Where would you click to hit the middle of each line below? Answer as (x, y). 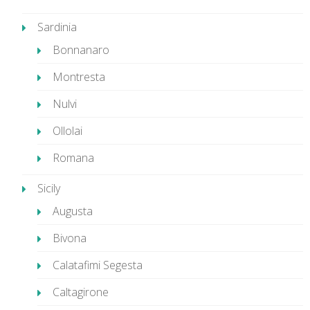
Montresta (79, 77)
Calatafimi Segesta (98, 265)
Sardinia (57, 27)
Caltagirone (81, 292)
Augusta (73, 211)
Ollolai (67, 131)
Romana (73, 158)
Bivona (70, 238)
